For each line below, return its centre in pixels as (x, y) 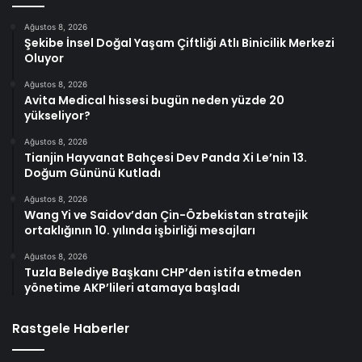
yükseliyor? (57, 116)
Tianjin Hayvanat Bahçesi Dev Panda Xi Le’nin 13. (166, 158)
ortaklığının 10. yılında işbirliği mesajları (140, 231)
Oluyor (44, 59)
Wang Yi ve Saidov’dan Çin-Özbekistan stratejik (166, 215)
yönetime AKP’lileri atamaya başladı (132, 288)
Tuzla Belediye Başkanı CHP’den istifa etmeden (163, 273)
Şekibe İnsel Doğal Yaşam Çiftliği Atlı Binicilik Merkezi (179, 43)
